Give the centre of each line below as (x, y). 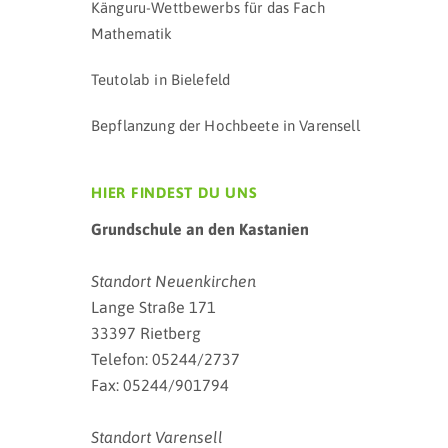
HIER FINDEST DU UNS (174, 192)
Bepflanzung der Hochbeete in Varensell (225, 125)
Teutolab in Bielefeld (161, 79)
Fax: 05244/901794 (160, 385)
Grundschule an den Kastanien (200, 229)
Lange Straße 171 (153, 307)
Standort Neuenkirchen (173, 281)
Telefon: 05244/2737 (165, 359)
